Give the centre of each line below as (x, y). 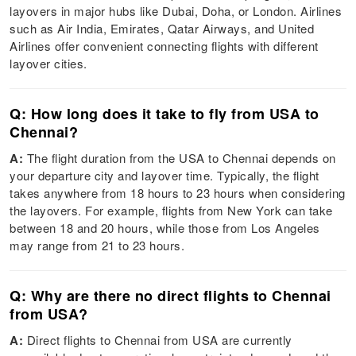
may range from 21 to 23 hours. (97, 245)
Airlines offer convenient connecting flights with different (164, 45)
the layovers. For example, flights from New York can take (171, 210)
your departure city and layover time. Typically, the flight (164, 175)
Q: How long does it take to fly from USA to (164, 113)
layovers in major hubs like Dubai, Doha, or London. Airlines (176, 10)
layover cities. (48, 63)
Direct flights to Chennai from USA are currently (158, 339)
